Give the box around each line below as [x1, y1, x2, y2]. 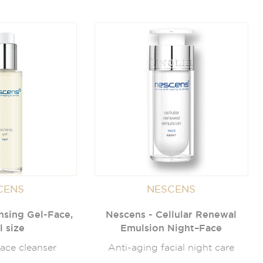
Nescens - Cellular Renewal [106, 209, 237, 220]
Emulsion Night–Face [120, 222, 222, 234]
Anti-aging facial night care [108, 242, 235, 253]
